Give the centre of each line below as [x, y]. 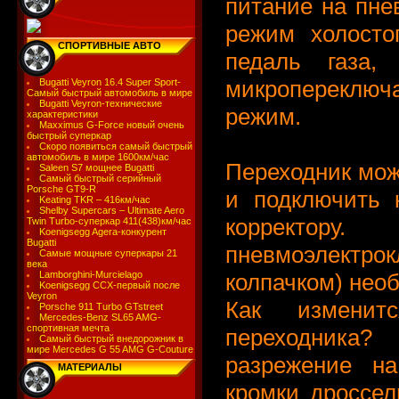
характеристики [62, 114]
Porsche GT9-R [61, 189]
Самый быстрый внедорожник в [112, 338]
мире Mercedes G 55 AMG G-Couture [110, 349]
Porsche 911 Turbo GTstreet [102, 306]
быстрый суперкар [69, 135]
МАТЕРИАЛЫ [90, 367]
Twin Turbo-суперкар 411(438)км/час [109, 221]
